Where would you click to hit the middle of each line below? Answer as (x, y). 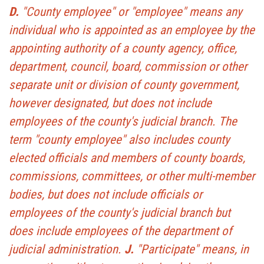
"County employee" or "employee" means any (132, 11)
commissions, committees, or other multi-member (132, 176)
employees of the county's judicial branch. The (123, 121)
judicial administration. (67, 249)
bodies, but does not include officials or (105, 194)
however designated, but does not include (110, 103)
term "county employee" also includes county (119, 139)
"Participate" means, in (191, 249)
